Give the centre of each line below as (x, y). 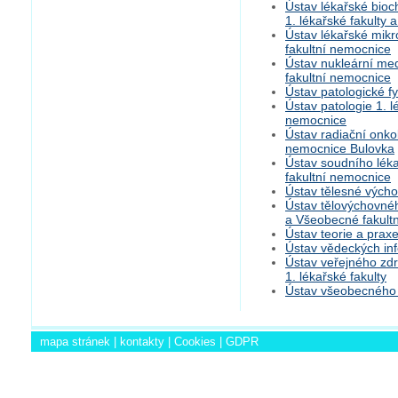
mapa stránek (75, 341)
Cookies (195, 341)
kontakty (142, 341)
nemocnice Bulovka (340, 148)
